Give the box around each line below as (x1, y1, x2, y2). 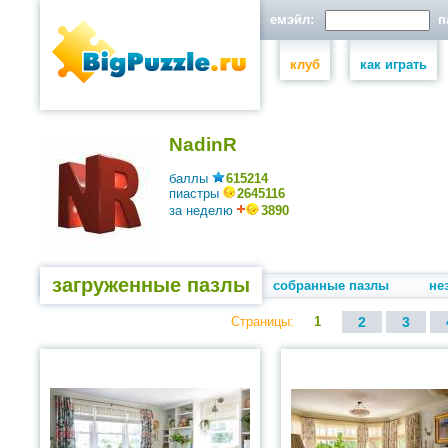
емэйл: (270, 12, 318, 27)
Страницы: (230, 314, 294, 329)
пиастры (169, 186, 223, 201)
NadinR (169, 134, 237, 155)
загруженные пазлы (52, 274, 250, 296)
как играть (360, 57, 427, 72)
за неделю (169, 203, 237, 218)
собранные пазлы (273, 278, 389, 293)
